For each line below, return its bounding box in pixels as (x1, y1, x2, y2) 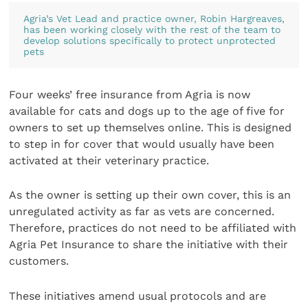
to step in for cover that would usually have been (9, 137, 275, 151)
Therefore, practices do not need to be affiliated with (9, 221, 297, 235)
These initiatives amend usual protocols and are (9, 289, 267, 302)
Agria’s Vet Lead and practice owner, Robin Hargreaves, (23, 13, 285, 24)
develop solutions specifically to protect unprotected (23, 35, 276, 46)
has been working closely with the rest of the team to (23, 24, 280, 35)
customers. (9, 254, 69, 268)
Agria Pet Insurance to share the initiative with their (9, 238, 289, 252)
